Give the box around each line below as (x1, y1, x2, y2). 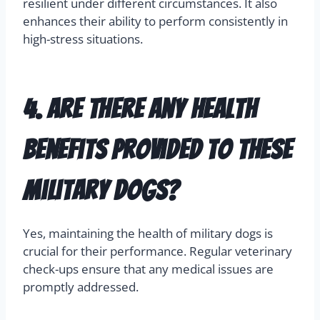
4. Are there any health (23, 94, 257, 124)
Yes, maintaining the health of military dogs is (23, 225, 273, 242)
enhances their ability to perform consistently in (23, 13, 288, 30)
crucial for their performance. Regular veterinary (23, 243, 292, 260)
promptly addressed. (23, 279, 139, 296)
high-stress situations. (23, 31, 143, 48)
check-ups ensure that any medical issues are (23, 261, 274, 278)
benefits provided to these (23, 135, 292, 165)
